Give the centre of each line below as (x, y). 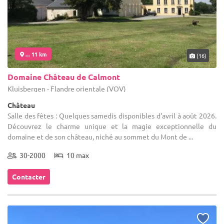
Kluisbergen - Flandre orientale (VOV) (67, 88)
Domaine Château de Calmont (64, 76)
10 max (76, 155)
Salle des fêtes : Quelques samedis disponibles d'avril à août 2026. (112, 115)
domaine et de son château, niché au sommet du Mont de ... (100, 136)
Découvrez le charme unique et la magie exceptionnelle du (112, 126)
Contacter (29, 176)
